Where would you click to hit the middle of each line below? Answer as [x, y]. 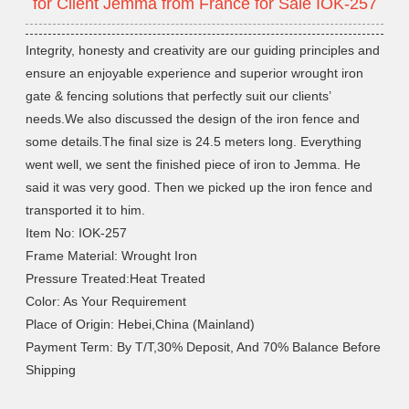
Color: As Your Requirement [106, 302]
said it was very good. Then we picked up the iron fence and [199, 188]
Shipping [51, 370]
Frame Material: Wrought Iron [112, 256]
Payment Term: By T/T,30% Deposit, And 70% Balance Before [204, 347]
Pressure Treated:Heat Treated [116, 279]
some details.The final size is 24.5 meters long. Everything [194, 142]
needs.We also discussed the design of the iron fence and [193, 119]
